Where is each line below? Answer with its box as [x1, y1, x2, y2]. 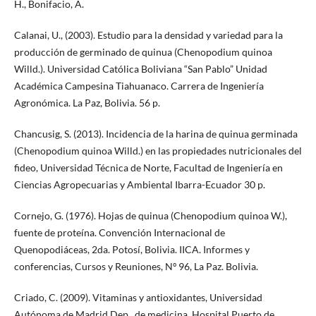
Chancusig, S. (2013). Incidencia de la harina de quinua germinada [13, 128, 298, 140]
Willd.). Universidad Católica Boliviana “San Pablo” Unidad [13, 63, 267, 75]
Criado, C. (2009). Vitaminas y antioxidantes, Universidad [13, 291, 262, 304]
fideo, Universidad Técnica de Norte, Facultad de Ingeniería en [13, 162, 283, 174]
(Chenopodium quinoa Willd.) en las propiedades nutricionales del [13, 145, 302, 157]
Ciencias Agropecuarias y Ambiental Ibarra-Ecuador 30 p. [13, 178, 265, 191]
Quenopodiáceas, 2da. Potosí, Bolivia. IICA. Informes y [13, 243, 250, 256]
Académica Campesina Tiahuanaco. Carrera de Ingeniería [13, 80, 264, 92]
